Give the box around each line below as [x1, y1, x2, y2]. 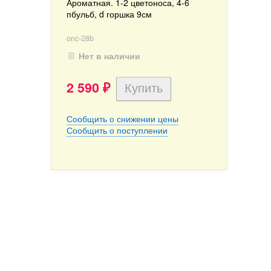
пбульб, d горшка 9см [67, 8, 152, 20]
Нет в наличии [78, 50, 140, 62]
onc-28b [67, 33, 94, 44]
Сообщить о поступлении [67, 124, 168, 136]
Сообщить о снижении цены [67, 113, 178, 125]
